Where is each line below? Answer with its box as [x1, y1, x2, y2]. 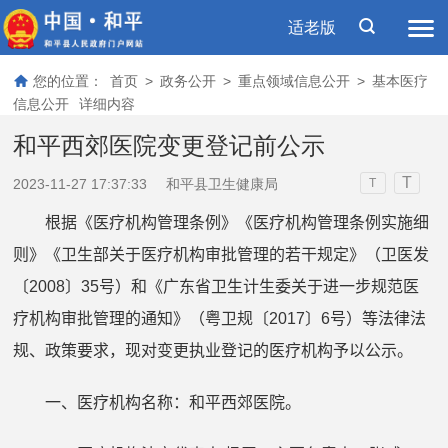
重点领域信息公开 [238, 73, 351, 90]
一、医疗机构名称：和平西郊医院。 [13, 393, 302, 411]
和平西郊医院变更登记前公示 [13, 131, 326, 159]
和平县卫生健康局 [166, 175, 279, 192]
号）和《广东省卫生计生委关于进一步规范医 [99, 277, 420, 295]
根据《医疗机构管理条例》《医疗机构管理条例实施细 [13, 213, 430, 231]
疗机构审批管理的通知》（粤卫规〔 [13, 309, 270, 327]
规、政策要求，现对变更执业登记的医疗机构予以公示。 [13, 341, 414, 359]
